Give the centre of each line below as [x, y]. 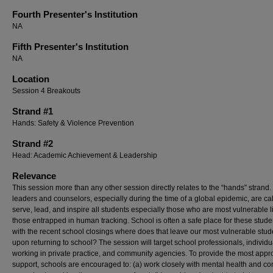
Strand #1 [33, 111]
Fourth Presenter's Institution [75, 14]
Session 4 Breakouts [46, 91]
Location [31, 79]
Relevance [34, 176]
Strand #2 [33, 144]
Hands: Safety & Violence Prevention [73, 123]
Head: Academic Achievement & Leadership [85, 155]
